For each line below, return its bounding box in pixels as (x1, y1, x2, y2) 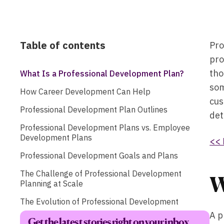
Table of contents (20, 38, 105, 52)
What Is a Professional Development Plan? (20, 68, 183, 78)
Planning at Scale (20, 178, 83, 188)
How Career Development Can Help (20, 86, 150, 96)
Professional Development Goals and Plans (20, 150, 180, 160)
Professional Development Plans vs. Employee (20, 122, 190, 132)
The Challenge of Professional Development (20, 168, 181, 178)
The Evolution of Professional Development (20, 196, 178, 206)
